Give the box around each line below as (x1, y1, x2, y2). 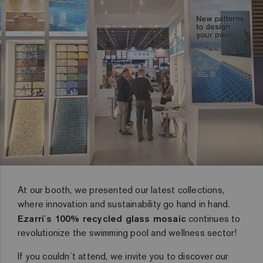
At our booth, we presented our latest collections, (18, 184, 225, 196)
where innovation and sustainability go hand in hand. (18, 198, 230, 210)
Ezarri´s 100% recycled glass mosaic (18, 213, 186, 224)
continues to (186, 213, 241, 225)
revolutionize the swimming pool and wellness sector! (18, 227, 237, 239)
